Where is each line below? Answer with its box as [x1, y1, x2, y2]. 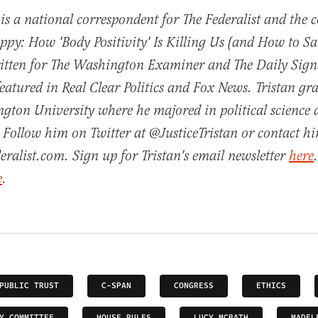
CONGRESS [174, 280, 214, 292]
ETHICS [256, 280, 286, 292]
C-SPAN [102, 280, 131, 292]
